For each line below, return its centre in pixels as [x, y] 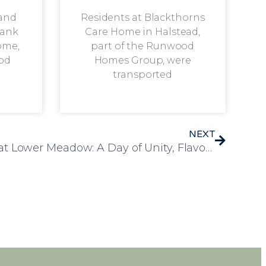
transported [143, 74]
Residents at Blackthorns [142, 17]
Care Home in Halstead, [143, 31]
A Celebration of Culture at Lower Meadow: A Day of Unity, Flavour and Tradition [209, 148]
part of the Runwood [143, 46]
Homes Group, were [142, 60]
